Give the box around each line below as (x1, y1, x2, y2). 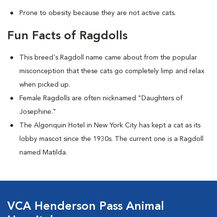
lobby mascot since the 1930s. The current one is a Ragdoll (19, 136, 203, 142)
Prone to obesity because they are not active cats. (19, 10, 176, 16)
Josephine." (19, 108, 56, 115)
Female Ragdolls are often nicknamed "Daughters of (19, 95, 183, 102)
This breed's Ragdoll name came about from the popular (19, 54, 197, 61)
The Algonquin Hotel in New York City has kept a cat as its (19, 122, 201, 129)
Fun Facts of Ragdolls (7, 31, 127, 42)
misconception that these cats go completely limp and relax (19, 68, 204, 75)
